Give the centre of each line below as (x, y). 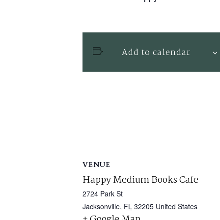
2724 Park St (103, 193)
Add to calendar (156, 53)
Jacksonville (101, 206)
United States (177, 206)
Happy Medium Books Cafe (140, 180)
